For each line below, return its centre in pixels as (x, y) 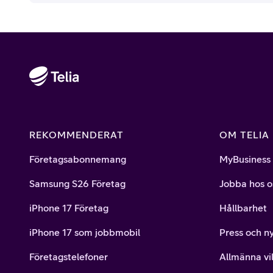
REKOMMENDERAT (76, 135)
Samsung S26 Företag (77, 184)
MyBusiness (245, 159)
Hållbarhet (243, 208)
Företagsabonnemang (78, 159)
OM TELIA (244, 135)
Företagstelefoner (69, 257)
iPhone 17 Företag (69, 208)
